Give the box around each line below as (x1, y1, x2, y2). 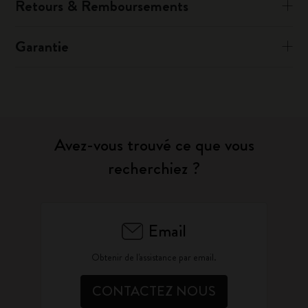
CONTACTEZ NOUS (92, 281, 216, 301)
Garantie (15, 36, 69, 57)
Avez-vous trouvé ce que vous (54, 133, 254, 157)
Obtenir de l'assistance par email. (91, 250, 217, 264)
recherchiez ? (108, 156, 200, 181)
